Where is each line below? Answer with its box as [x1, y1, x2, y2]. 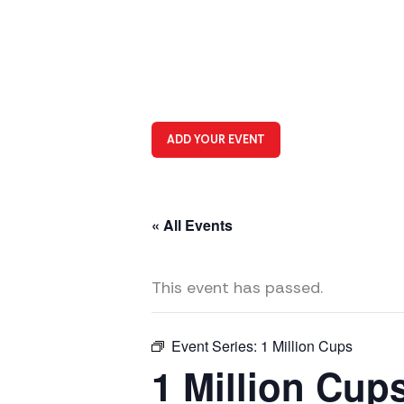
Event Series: [171, 335, 261, 357]
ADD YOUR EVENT [167, 132, 265, 147]
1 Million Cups [261, 335, 353, 357]
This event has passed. [151, 277, 323, 299]
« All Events [151, 215, 233, 236]
